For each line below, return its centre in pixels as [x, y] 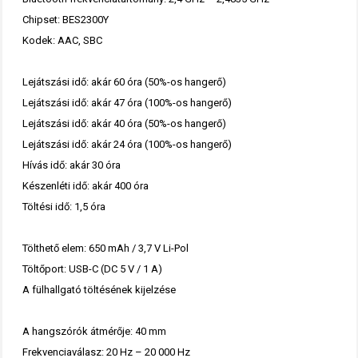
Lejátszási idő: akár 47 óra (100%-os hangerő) [127, 103]
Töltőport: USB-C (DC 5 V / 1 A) [92, 269]
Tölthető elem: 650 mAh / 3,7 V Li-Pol [105, 249]
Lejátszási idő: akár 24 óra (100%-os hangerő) [127, 145]
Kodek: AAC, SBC [62, 41]
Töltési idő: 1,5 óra [64, 207]
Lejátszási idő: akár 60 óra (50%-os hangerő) [124, 82]
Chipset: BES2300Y [65, 20]
